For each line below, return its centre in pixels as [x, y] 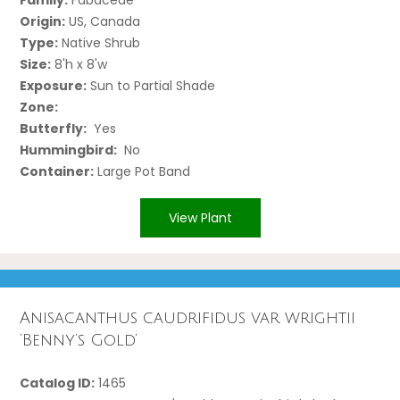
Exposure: [54, 85]
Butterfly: [54, 128]
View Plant [200, 217]
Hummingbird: [69, 150]
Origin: [43, 21]
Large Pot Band [142, 171]
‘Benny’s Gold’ [79, 341]
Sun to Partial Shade [151, 85]
